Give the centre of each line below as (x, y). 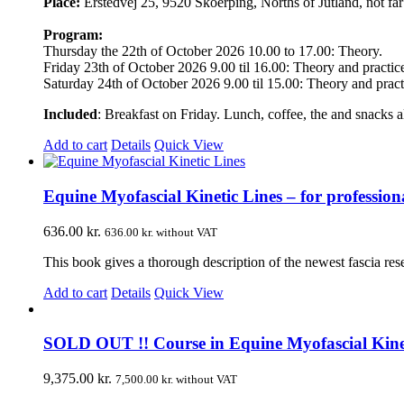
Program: (73, 35)
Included (70, 115)
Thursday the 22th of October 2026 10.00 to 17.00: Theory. (213, 51)
